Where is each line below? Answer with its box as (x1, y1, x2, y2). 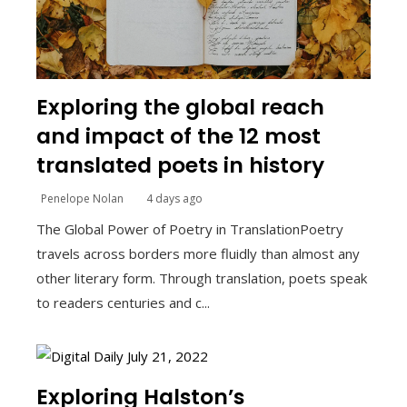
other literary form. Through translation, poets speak (36, 269, 367, 288)
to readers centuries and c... (36, 293, 210, 313)
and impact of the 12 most (36, 121, 321, 152)
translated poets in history (36, 150, 324, 181)
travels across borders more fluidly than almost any (36, 244, 360, 263)
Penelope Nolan (41, 191, 124, 207)
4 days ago (146, 191, 203, 207)
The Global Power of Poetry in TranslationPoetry (36, 220, 343, 239)
